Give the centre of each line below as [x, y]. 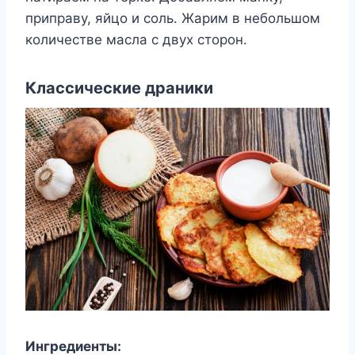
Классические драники [119, 88]
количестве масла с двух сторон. [136, 39]
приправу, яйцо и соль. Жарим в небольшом [173, 18]
